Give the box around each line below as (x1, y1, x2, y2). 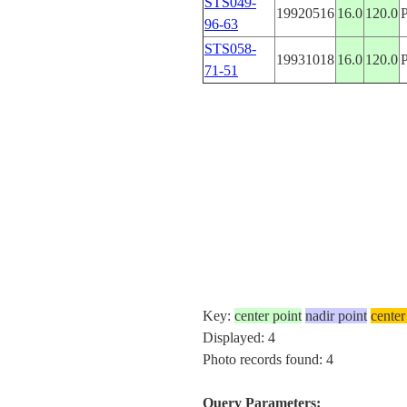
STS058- (203, 41, 256, 56)
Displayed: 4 (202, 330, 275, 345)
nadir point (304, 308, 367, 323)
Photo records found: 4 (202, 352, 333, 367)
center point (233, 308, 302, 323)
